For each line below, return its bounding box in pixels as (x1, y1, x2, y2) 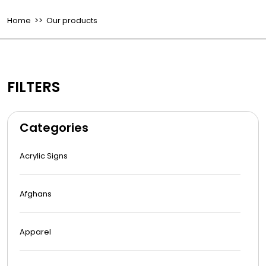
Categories (20, 119, 88, 136)
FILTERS (7, 77, 60, 97)
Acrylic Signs (20, 150, 68, 161)
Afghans (20, 188, 52, 199)
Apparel (20, 226, 51, 237)
